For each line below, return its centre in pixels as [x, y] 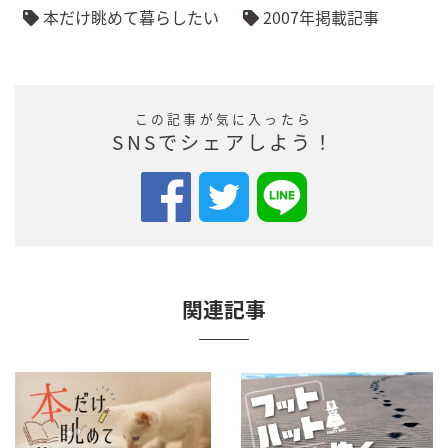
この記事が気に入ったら [224, 118]
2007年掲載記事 [319, 16]
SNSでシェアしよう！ [224, 141]
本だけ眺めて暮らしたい [129, 16]
